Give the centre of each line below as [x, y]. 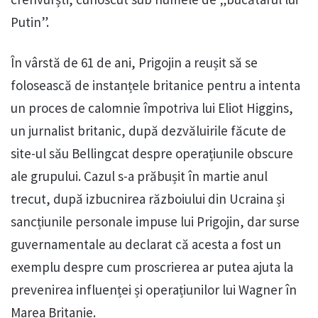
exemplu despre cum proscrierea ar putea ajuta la [152, 267]
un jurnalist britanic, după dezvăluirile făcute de [148, 131]
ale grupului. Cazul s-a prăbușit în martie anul [139, 176]
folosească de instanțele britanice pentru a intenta [155, 86]
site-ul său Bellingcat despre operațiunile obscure [152, 154]
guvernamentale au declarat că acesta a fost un [146, 245]
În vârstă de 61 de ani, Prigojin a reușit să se [134, 63]
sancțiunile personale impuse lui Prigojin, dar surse [155, 222]
